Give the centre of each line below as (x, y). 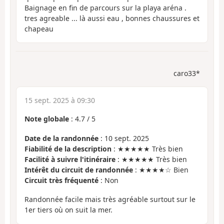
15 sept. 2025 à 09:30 (60, 100)
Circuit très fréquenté (61, 180)
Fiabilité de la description (68, 148)
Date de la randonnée (61, 138)
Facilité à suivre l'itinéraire (70, 159)
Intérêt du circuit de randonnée (79, 169)
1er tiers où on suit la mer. (68, 210)
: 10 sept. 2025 (124, 138)
